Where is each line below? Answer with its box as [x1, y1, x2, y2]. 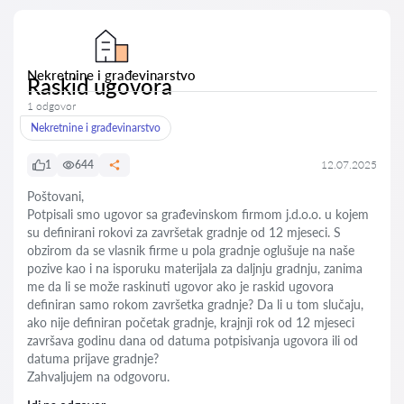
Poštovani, [27, 188, 84, 204]
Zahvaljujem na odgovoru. [27, 369, 170, 384]
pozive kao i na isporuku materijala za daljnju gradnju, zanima [27, 261, 363, 276]
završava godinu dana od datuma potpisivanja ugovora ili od [27, 333, 358, 348]
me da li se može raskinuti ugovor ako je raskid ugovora [27, 279, 334, 294]
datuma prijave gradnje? [27, 351, 159, 366]
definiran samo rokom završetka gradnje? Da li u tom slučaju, [27, 297, 363, 312]
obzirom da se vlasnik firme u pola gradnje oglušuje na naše [27, 243, 354, 258]
